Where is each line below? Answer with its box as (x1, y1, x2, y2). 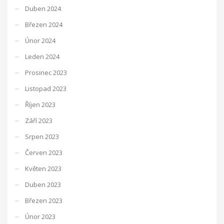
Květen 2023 (25, 163, 61, 173)
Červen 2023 (25, 147, 62, 157)
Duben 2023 (25, 179, 61, 189)
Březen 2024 (25, 19, 62, 29)
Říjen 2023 (25, 99, 55, 109)
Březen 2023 (25, 195, 62, 205)
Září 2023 (25, 115, 52, 125)
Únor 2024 (25, 35, 55, 45)
